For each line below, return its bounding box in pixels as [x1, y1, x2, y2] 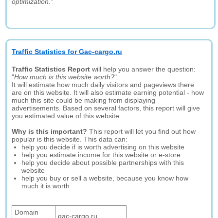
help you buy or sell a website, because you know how [21, 174, 189, 182]
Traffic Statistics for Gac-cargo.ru [12, 48, 123, 55]
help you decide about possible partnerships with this [21, 159, 184, 166]
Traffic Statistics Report [12, 65, 91, 73]
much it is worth [21, 182, 70, 190]
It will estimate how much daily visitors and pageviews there [12, 81, 195, 89]
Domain [15, 208, 39, 216]
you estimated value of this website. [12, 112, 122, 120]
